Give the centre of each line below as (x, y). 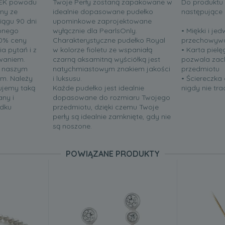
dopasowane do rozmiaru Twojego (111, 98)
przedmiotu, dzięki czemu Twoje (106, 107)
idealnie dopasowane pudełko (103, 12)
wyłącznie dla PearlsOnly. (95, 31)
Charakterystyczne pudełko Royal (109, 40)
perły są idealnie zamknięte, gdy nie (112, 117)
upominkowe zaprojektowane (102, 21)
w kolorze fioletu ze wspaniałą (102, 50)
